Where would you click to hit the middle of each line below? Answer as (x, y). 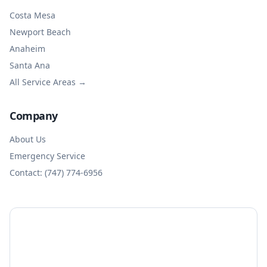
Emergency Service (47, 156)
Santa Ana (30, 65)
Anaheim (27, 49)
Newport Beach (40, 32)
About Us (28, 139)
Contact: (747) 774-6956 (56, 173)
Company (34, 116)
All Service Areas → (48, 82)
